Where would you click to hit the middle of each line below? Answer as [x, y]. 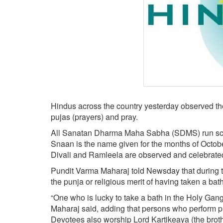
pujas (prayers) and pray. [94, 116]
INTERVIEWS [31, 123]
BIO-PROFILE [32, 108]
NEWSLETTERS [36, 78]
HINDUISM [27, 33]
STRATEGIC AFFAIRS [45, 18]
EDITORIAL [28, 138]
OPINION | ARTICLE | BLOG [55, 63]
